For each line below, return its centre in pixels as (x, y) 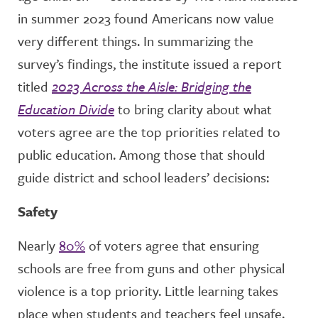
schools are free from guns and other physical (151, 268)
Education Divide (66, 109)
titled (35, 86)
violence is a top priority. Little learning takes (148, 291)
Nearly (38, 245)
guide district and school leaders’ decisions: (143, 177)
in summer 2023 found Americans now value (146, 18)
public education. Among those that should (142, 154)
